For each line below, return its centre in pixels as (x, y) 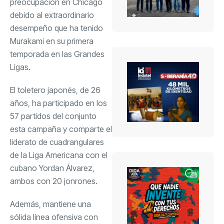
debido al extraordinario (52, 15)
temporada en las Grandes (57, 54)
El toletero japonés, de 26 (55, 90)
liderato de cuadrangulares (57, 142)
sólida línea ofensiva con (54, 217)
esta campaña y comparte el (61, 129)
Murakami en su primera (52, 41)
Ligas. (20, 67)
